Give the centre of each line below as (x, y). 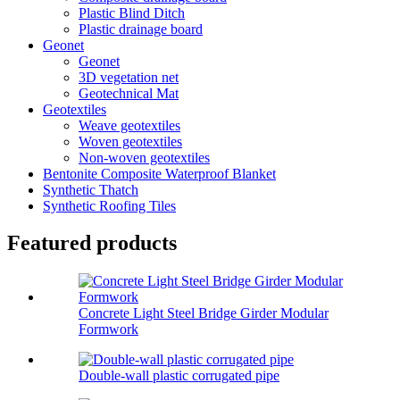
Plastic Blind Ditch (132, 12)
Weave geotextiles (129, 125)
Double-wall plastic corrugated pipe (179, 376)
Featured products (92, 243)
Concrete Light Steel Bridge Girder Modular (204, 313)
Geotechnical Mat (129, 93)
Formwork (108, 329)
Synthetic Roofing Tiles (109, 205)
